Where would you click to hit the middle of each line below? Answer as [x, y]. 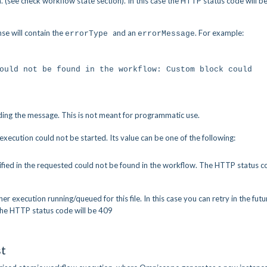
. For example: [219, 33]
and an [125, 33]
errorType [89, 34]
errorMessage [166, 34]
